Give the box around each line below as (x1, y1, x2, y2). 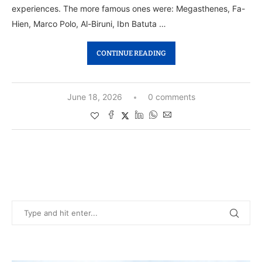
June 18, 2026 (67, 92, 122, 102)
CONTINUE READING (96, 49, 166, 58)
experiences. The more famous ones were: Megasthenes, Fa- (12, 4, 245, 14)
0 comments (147, 92, 195, 102)
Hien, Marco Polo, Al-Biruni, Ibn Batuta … (12, 19, 166, 29)
